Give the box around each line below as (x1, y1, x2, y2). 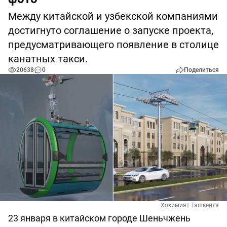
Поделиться (184, 66, 219, 73)
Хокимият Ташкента (161, 202, 219, 209)
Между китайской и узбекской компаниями (8, 10, 218, 22)
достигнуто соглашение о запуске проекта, (8, 24, 213, 36)
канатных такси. (8, 53, 88, 65)
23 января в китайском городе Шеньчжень (8, 213, 191, 224)
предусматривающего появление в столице (8, 39, 219, 51)
